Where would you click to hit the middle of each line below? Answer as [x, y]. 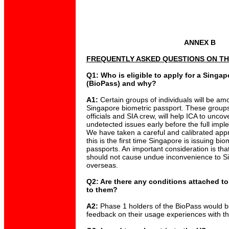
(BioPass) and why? [121, 83]
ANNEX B [200, 42]
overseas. [102, 165]
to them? [102, 190]
